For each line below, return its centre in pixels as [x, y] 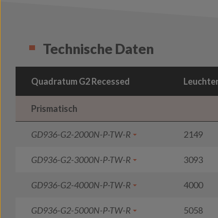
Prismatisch [54, 109]
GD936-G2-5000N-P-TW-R [81, 210]
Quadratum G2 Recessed [81, 81]
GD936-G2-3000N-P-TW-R [81, 160]
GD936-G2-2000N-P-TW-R [81, 134]
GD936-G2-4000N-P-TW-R [81, 185]
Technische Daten [98, 49]
